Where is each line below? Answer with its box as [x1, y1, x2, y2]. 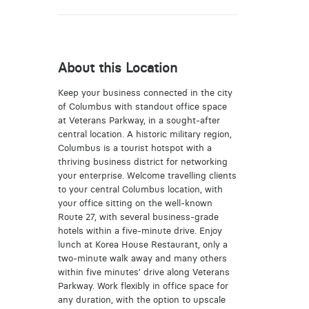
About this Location [57, 59, 177, 76]
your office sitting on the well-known [57, 197, 212, 208]
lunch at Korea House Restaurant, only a [57, 239, 228, 250]
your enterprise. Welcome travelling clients [57, 170, 237, 181]
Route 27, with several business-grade [57, 211, 219, 222]
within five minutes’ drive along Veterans [57, 266, 230, 277]
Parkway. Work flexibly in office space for [57, 280, 228, 291]
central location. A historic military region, [57, 128, 232, 139]
